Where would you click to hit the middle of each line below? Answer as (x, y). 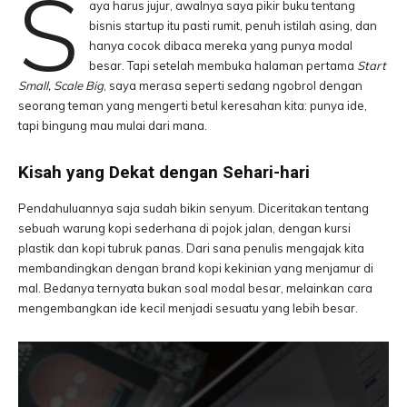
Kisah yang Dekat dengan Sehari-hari (164, 172)
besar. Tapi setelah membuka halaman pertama (223, 65)
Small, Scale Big (61, 85)
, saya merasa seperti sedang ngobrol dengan (233, 85)
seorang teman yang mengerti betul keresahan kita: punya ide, (193, 105)
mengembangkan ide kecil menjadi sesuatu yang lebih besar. (188, 308)
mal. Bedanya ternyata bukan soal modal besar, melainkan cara (195, 288)
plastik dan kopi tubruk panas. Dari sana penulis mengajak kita (191, 248)
